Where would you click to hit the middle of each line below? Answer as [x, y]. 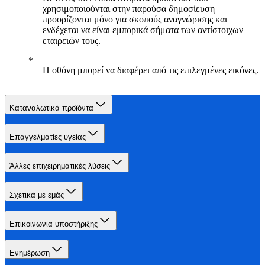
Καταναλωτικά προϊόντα [51, 108]
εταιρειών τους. [72, 41]
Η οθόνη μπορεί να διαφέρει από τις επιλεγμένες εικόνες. [151, 70]
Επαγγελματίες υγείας [48, 137]
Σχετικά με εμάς [37, 195]
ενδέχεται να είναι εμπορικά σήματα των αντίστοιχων [143, 30]
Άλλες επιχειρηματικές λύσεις [60, 166]
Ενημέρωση [30, 253]
